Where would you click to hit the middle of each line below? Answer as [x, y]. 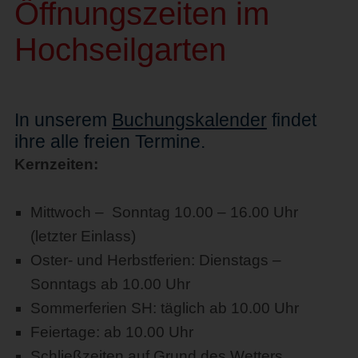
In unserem [63, 119]
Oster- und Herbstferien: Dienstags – [155, 260]
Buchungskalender [189, 119]
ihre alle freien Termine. [109, 141]
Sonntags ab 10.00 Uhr [110, 284]
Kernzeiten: [56, 164]
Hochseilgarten [120, 49]
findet [291, 119]
